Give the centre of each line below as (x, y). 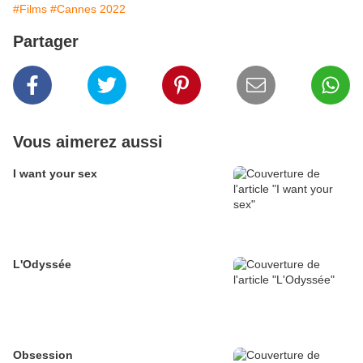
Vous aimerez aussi (88, 142)
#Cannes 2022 (88, 9)
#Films (30, 9)
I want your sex (55, 174)
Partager (46, 42)
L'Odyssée (42, 265)
